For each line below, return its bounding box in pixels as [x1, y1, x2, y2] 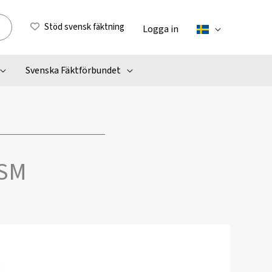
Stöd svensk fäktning [44, 21, 124, 33]
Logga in [143, 22, 178, 36]
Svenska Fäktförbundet [25, 64, 121, 77]
